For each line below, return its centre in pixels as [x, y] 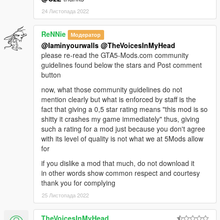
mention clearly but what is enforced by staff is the [119, 99]
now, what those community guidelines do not [112, 89]
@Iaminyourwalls [70, 45]
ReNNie [54, 34]
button [51, 74]
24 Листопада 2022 [65, 11]
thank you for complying [78, 182]
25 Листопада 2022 [65, 195]
